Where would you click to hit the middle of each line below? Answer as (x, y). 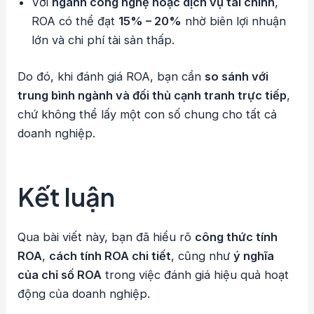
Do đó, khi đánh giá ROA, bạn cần (111, 76)
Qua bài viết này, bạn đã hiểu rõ (107, 237)
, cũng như (203, 255)
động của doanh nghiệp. (84, 293)
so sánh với (237, 76)
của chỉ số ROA (60, 274)
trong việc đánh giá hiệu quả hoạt (196, 274)
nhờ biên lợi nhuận (234, 21)
